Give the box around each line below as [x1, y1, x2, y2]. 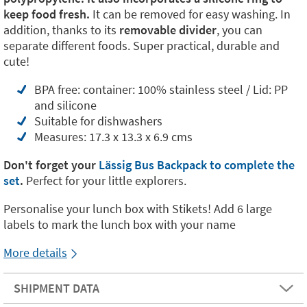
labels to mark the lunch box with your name [3, 217, 236, 232]
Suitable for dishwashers [34, 113, 162, 129]
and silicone [34, 97, 97, 113]
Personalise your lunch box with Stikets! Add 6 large [3, 201, 272, 217]
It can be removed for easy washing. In [90, 6, 291, 22]
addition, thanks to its [3, 22, 119, 38]
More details [3, 245, 67, 260]
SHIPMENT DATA [14, 280, 99, 296]
